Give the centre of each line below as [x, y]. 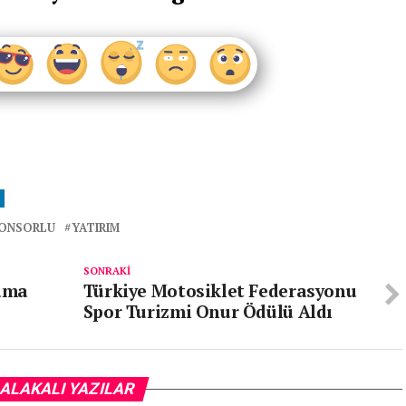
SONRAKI [106, 271]
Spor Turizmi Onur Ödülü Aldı [208, 311]
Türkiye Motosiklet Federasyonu [220, 290]
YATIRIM [96, 228]
